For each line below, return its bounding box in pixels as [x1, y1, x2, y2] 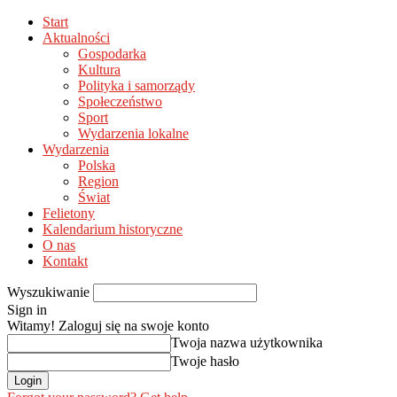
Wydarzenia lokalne [78, 126, 189, 141]
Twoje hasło [171, 354, 239, 369]
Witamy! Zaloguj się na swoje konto [7, 318, 209, 333]
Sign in [7, 302, 47, 317]
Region [78, 174, 119, 189]
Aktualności [43, 30, 110, 45]
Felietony [43, 206, 95, 221]
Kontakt [43, 253, 88, 269]
